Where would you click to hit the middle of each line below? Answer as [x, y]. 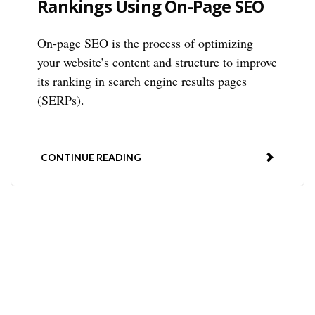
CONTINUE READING [91, 157]
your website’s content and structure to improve [157, 62]
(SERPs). [61, 100]
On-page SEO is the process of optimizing [146, 43]
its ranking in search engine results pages [142, 81]
